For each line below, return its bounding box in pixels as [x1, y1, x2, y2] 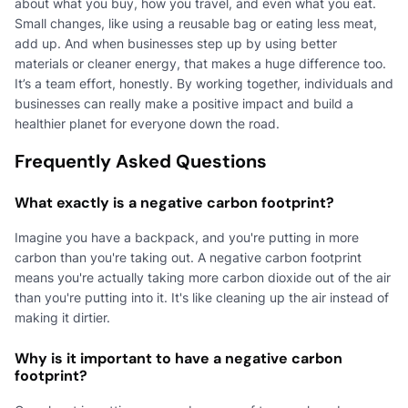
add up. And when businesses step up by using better [15, 35, 337, 51]
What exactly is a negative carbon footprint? [15, 192, 334, 212]
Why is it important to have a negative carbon [15, 348, 342, 368]
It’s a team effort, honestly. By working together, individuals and [15, 75, 393, 91]
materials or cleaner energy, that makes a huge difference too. [15, 55, 386, 71]
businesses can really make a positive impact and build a [15, 95, 353, 111]
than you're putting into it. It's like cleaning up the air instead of [15, 289, 389, 305]
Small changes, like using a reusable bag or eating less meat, [15, 15, 377, 31]
